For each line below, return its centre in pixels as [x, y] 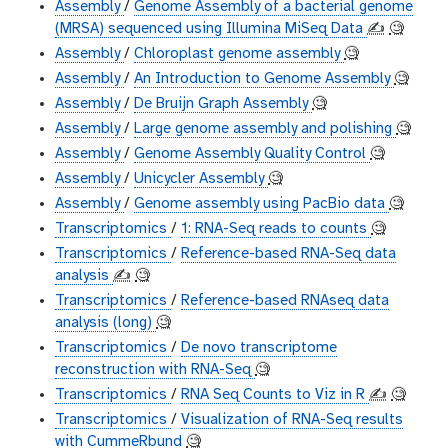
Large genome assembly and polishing [265, 129]
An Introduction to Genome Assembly [264, 79]
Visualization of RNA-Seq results [292, 420]
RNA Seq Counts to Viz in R [275, 395]
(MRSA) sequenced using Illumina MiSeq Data [211, 29]
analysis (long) [105, 323]
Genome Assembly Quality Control [252, 154]
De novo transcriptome [259, 348]
